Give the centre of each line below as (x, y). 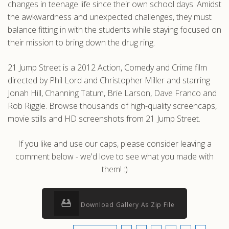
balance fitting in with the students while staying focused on (114, 30)
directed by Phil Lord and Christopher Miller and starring (109, 80)
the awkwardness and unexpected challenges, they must (110, 17)
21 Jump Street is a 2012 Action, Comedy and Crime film (107, 67)
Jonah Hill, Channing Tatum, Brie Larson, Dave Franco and (112, 93)
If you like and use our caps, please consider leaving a (114, 144)
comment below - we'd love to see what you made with (114, 156)
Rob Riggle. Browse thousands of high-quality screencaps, (112, 106)
